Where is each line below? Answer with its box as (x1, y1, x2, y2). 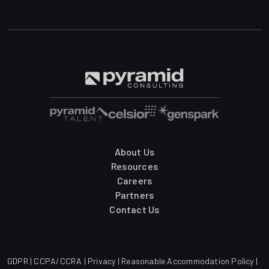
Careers (116, 175, 153, 187)
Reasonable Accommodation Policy (121, 256, 254, 267)
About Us (114, 146, 155, 158)
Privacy (88, 256, 116, 267)
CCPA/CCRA (34, 256, 82, 267)
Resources (110, 160, 159, 172)
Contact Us (109, 204, 160, 216)
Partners (115, 189, 154, 201)
